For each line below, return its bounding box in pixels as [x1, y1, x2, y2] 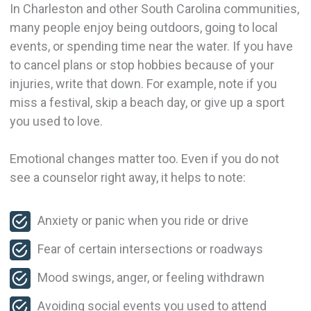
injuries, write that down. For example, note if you [9, 76, 277, 92]
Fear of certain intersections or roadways [37, 242, 269, 257]
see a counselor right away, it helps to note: [9, 170, 246, 185]
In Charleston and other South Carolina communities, [9, 1, 299, 17]
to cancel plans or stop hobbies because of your [9, 58, 274, 73]
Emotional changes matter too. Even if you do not [9, 151, 279, 167]
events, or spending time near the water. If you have [9, 39, 293, 54]
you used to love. [9, 114, 103, 129]
